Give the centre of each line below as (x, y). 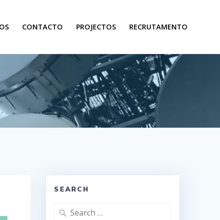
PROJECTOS (96, 27)
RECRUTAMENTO (159, 27)
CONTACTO (42, 27)
